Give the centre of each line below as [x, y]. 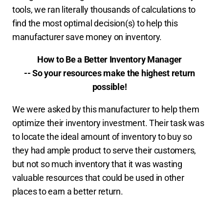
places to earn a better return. [68, 191]
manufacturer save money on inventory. [87, 37]
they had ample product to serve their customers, [104, 150]
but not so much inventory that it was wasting [97, 164]
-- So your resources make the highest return [109, 73]
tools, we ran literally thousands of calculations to [104, 9]
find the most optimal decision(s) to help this [95, 23]
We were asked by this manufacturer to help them [106, 109]
